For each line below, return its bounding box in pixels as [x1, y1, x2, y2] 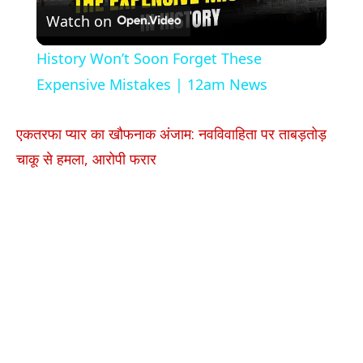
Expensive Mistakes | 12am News [36, 75, 267, 95]
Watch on [45, 11, 112, 31]
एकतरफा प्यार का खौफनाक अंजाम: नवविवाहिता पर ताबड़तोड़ [16, 124, 327, 144]
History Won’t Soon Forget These [36, 49, 262, 69]
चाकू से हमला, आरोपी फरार [16, 149, 156, 169]
